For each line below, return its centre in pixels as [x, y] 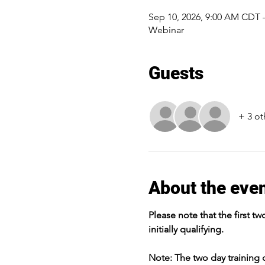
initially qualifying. [186, 229]
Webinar [166, 30]
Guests [176, 73]
